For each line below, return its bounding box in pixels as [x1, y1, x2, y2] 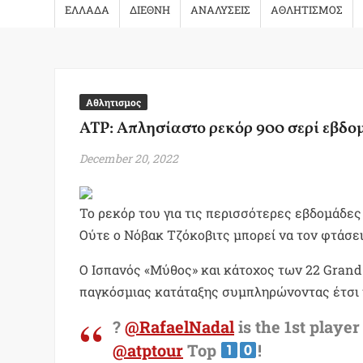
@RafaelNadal [125, 316, 235, 337]
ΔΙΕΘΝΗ [130, 2, 171, 17]
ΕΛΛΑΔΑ [65, 2, 110, 17]
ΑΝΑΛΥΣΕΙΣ [190, 2, 251, 17]
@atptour [113, 340, 184, 361]
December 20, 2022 [79, 151, 179, 166]
